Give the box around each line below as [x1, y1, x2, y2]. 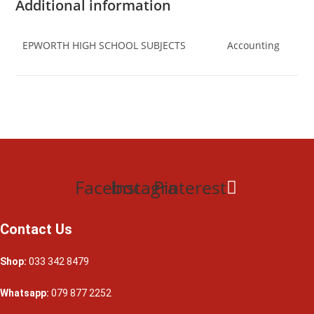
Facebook [75, 175, 153, 200]
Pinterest [153, 175, 226, 200]
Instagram [110, 175, 193, 200]
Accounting [227, 38, 280, 52]
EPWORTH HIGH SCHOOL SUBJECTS [22, 38, 186, 52]
